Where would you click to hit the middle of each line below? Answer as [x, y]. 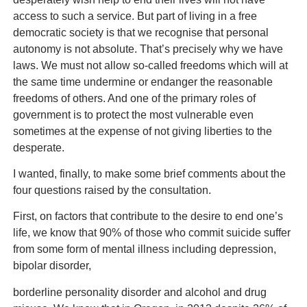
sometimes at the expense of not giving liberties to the [142, 131]
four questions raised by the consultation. [112, 190]
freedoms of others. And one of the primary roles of [134, 98]
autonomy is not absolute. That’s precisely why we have [148, 49]
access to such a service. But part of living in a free [135, 16]
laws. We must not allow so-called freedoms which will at [150, 65]
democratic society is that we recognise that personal [140, 32]
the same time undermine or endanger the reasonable [143, 82]
